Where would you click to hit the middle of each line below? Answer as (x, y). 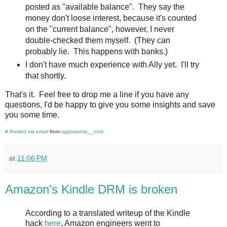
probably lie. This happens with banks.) (96, 52)
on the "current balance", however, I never (100, 29)
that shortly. (45, 76)
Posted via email (29, 131)
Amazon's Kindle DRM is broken (91, 189)
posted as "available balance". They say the (105, 7)
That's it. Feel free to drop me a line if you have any (97, 94)
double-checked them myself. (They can (98, 41)
